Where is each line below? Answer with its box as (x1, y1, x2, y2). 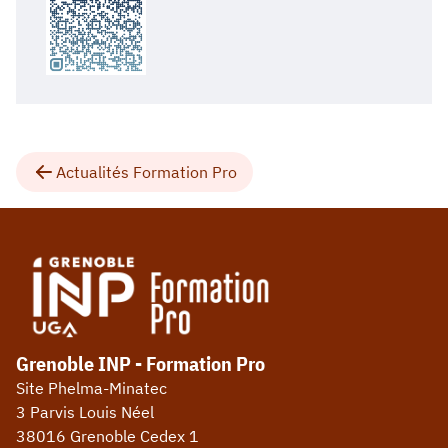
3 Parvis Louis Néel (16, 402, 154, 423)
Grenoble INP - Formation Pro (16, 350, 265, 378)
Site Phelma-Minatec (16, 378, 167, 399)
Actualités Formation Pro (56, 161, 237, 182)
